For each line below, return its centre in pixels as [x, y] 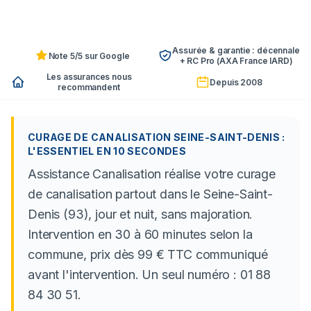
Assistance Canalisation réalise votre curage [152, 174]
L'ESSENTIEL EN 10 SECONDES [107, 151]
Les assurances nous [89, 77]
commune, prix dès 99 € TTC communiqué [148, 254]
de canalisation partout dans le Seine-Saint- [150, 194]
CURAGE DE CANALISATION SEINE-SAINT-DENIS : [157, 137]
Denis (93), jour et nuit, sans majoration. [141, 214]
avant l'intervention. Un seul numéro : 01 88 [149, 275]
